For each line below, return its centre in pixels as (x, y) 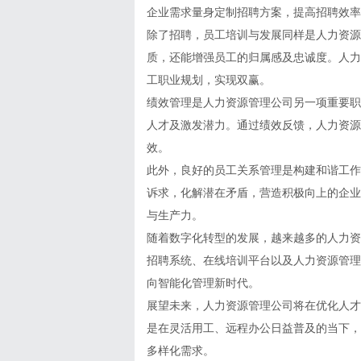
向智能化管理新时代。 (203, 283)
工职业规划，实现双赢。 (209, 80)
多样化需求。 (180, 351)
